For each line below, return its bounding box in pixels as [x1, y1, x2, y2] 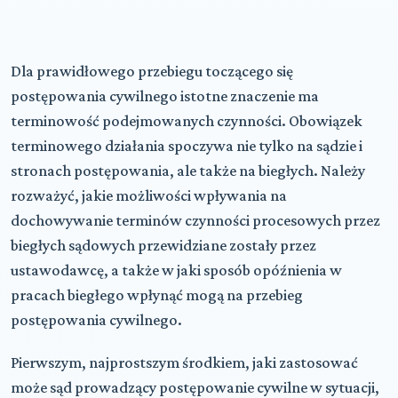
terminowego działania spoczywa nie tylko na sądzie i [11, 136, 362, 155]
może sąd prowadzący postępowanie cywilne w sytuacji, [11, 378, 379, 396]
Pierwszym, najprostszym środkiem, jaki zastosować [11, 353, 358, 371]
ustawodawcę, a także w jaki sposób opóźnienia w [11, 260, 342, 279]
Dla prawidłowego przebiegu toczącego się [11, 61, 293, 80]
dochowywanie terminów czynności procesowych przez [11, 211, 380, 229]
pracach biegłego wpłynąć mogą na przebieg [11, 285, 303, 304]
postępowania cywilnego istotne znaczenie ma [11, 86, 319, 105]
